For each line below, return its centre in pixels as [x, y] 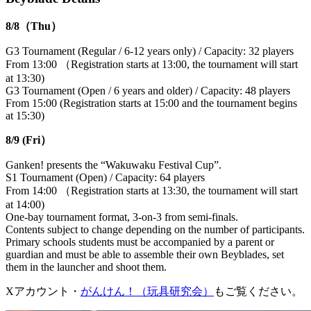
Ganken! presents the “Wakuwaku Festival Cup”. [114, 165]
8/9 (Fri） [28, 140]
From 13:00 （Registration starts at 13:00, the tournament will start [152, 64]
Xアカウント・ [43, 291]
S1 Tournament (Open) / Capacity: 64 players [105, 177]
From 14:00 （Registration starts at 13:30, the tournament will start [152, 190]
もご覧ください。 [258, 291]
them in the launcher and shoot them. [86, 267]
